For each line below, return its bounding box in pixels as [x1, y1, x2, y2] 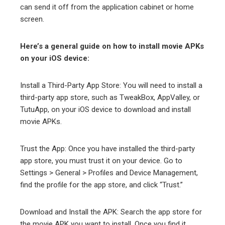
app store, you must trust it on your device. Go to [20, 156, 182, 165]
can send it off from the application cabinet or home [20, 2, 194, 12]
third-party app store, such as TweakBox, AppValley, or [20, 92, 200, 102]
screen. [20, 14, 44, 24]
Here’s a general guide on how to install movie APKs [20, 41, 204, 51]
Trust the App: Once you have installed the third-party [20, 144, 195, 153]
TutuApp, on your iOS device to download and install [20, 104, 191, 114]
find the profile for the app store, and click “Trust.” [20, 180, 183, 189]
